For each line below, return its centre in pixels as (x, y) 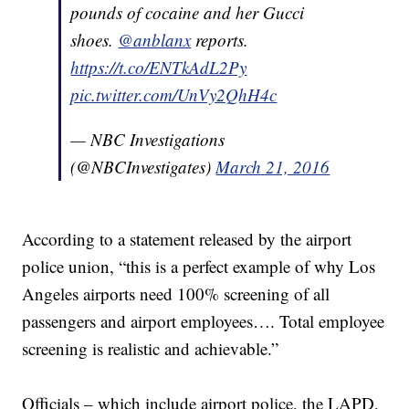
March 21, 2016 (273, 167)
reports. (220, 40)
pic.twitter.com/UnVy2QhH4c (174, 95)
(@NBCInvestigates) (143, 167)
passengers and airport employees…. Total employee (204, 321)
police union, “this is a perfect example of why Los (199, 267)
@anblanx (155, 40)
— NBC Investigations (148, 140)
